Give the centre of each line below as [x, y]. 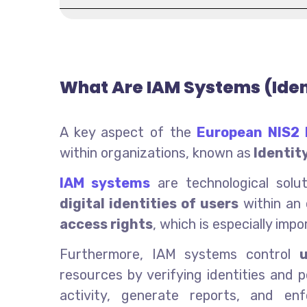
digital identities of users [149, 203]
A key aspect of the [128, 132]
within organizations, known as [155, 152]
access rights [106, 224]
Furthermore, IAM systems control [180, 254]
